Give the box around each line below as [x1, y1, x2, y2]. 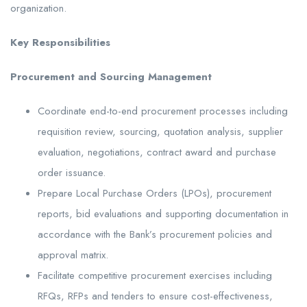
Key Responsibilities [10, 34, 110, 50]
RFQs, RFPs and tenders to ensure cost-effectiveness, [38, 288, 273, 304]
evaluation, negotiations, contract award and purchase [38, 144, 276, 160]
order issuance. [38, 164, 106, 180]
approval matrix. [38, 247, 108, 262]
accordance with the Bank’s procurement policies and [38, 226, 272, 242]
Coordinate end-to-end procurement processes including [38, 103, 288, 119]
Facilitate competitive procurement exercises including [38, 267, 272, 283]
